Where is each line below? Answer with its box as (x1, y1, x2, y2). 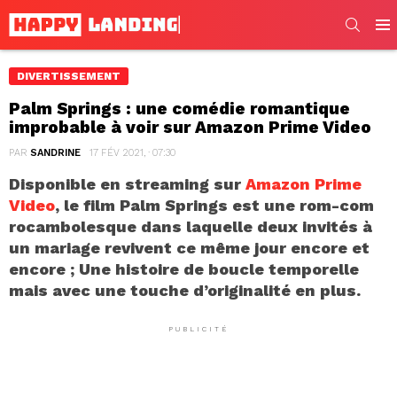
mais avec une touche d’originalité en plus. (9, 280, 361, 300)
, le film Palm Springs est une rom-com (55, 195, 374, 214)
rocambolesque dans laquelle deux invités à (9, 216, 372, 236)
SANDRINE (30, 146, 81, 159)
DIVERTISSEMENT (17, 69, 121, 82)
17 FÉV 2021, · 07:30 (90, 146, 175, 159)
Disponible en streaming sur (9, 174, 245, 193)
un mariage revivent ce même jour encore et (9, 237, 370, 257)
